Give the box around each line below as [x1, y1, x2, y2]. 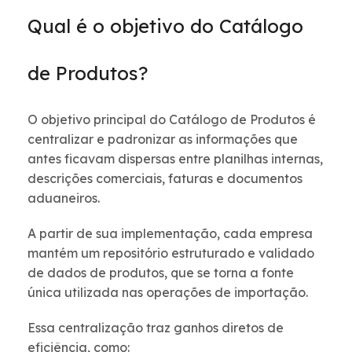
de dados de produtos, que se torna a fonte [27, 265, 294, 281]
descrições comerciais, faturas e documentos [27, 170, 302, 187]
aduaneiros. [27, 190, 100, 207]
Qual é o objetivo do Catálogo [27, 14, 303, 38]
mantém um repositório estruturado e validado [27, 245, 314, 262]
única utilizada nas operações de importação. [27, 284, 308, 301]
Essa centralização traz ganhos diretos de [27, 320, 284, 336]
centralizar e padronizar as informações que [27, 131, 298, 148]
